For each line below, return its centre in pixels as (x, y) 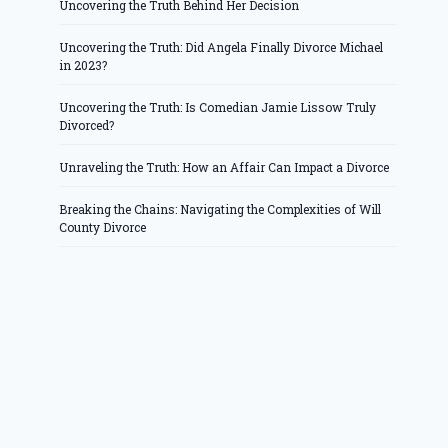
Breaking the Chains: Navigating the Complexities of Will (220, 209)
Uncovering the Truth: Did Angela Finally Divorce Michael (221, 47)
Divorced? (87, 125)
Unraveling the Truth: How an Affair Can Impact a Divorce (224, 167)
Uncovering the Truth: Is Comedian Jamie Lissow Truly (218, 107)
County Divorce (103, 227)
